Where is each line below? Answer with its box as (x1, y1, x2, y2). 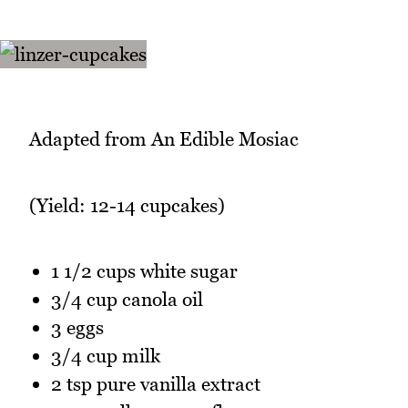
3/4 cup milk (51, 344, 160, 368)
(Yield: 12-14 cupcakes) (29, 193, 225, 217)
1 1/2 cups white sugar (51, 260, 238, 283)
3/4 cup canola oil (51, 288, 203, 311)
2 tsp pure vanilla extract (51, 372, 260, 396)
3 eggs (51, 316, 104, 340)
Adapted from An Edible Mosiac (29, 127, 299, 151)
